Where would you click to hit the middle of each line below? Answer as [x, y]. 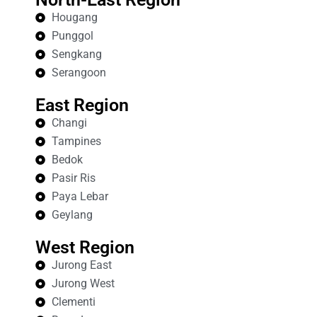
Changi [69, 123]
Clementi [73, 302]
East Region [82, 105]
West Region [85, 248]
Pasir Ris [73, 178]
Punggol [72, 36]
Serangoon [79, 73]
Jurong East [81, 265]
